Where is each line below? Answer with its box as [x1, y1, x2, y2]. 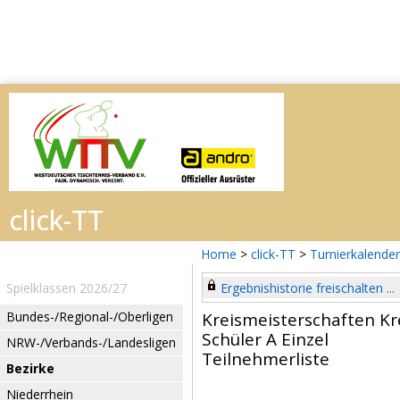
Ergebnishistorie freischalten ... [221, 279, 395, 296]
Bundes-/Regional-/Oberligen [6, 308, 173, 325]
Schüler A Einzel [202, 328, 329, 351]
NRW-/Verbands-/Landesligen [6, 334, 176, 351]
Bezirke [6, 360, 54, 377]
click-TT [251, 246, 296, 262]
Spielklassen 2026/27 [6, 279, 127, 296]
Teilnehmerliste [202, 347, 329, 371]
